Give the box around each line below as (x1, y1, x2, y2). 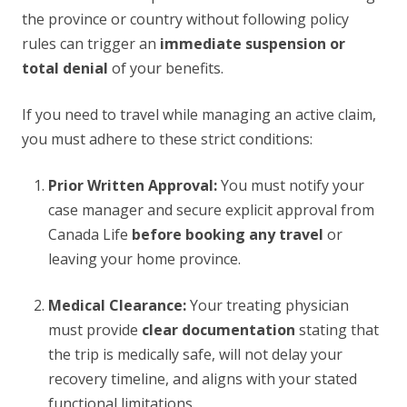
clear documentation (141, 320, 295, 341)
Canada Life (47, 224, 132, 245)
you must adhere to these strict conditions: (22, 129, 313, 150)
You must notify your (216, 175, 364, 196)
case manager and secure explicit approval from (47, 200, 374, 221)
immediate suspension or (160, 34, 345, 55)
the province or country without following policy (22, 9, 349, 30)
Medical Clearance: (47, 295, 186, 316)
